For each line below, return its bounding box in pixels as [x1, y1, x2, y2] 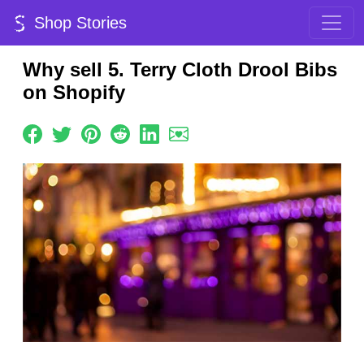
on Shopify [23, 81, 125, 103]
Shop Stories [29, 14, 127, 32]
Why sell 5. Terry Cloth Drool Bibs [23, 58, 337, 80]
